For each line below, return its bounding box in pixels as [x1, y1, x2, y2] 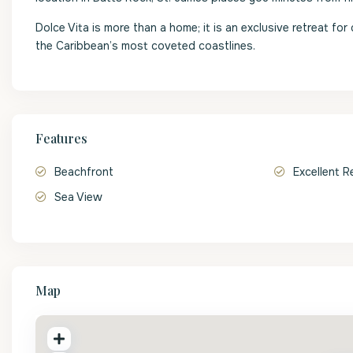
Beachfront [54, 165, 113, 179]
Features [35, 130, 87, 147]
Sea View [54, 190, 102, 204]
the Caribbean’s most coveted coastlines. [35, 39, 255, 53]
